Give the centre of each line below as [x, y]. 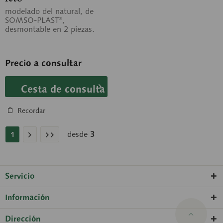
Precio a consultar [43, 63]
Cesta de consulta [63, 89]
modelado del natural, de [49, 11]
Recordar [31, 111]
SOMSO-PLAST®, [35, 20]
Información [27, 197]
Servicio [20, 176]
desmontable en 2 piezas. [50, 29]
